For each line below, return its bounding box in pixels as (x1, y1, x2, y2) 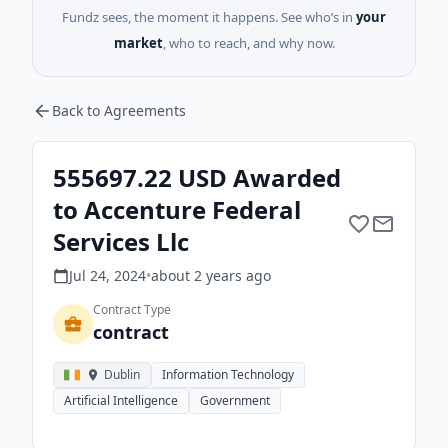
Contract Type (93, 301, 171, 318)
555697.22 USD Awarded (53, 161, 341, 194)
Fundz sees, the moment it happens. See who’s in (62, 8, 353, 26)
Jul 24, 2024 (69, 266, 146, 285)
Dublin (104, 366, 140, 383)
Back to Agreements (52, 101, 186, 120)
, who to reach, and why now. (162, 34, 335, 52)
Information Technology (162, 366, 294, 383)
